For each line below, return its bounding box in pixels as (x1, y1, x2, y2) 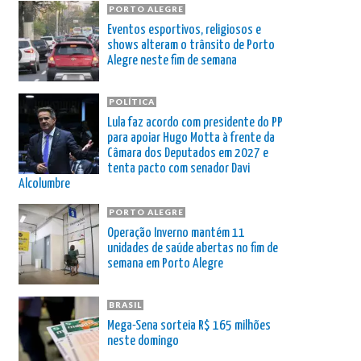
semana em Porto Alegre (107, 256, 223, 271)
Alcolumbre (19, 176, 70, 191)
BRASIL (109, 299, 142, 309)
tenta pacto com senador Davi (107, 161, 250, 176)
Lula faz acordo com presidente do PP (107, 115, 283, 130)
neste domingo (107, 334, 179, 348)
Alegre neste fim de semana (107, 53, 237, 68)
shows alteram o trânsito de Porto (107, 38, 275, 52)
